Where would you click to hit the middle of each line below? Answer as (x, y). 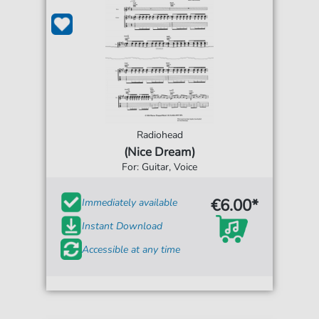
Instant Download (122, 226)
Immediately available (130, 202)
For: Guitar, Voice (159, 167)
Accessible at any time (131, 249)
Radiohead (159, 135)
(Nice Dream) (159, 152)
